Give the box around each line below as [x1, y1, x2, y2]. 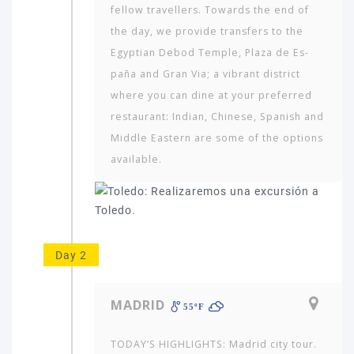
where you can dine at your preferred [111, 88, 312, 102]
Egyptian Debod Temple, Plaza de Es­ [111, 46, 308, 59]
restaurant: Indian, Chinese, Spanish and [111, 110, 324, 123]
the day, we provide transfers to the [111, 24, 303, 38]
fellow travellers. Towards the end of [111, 3, 309, 17]
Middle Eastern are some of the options [111, 131, 323, 145]
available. [111, 153, 162, 166]
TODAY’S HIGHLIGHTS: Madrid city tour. [111, 337, 317, 351]
